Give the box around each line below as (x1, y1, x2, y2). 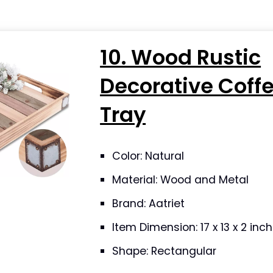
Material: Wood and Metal (112, 172, 249, 187)
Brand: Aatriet (112, 196, 185, 211)
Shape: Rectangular (112, 244, 217, 258)
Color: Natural (112, 149, 185, 163)
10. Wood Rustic (100, 43, 261, 72)
